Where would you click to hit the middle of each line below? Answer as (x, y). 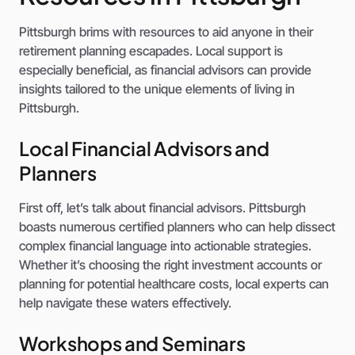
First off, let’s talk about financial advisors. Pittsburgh (162, 208)
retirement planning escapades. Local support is (151, 51)
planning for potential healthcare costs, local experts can (174, 284)
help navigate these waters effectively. (125, 303)
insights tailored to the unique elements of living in (157, 89)
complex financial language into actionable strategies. (165, 246)
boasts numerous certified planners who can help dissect (177, 227)
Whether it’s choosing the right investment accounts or (170, 265)
